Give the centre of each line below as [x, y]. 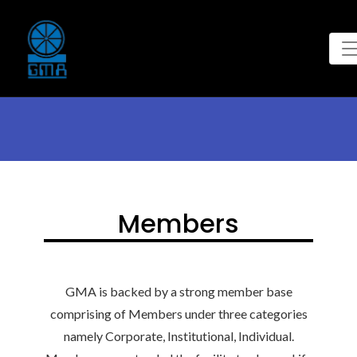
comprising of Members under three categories [178, 314]
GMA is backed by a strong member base [178, 291]
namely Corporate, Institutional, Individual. [178, 336]
